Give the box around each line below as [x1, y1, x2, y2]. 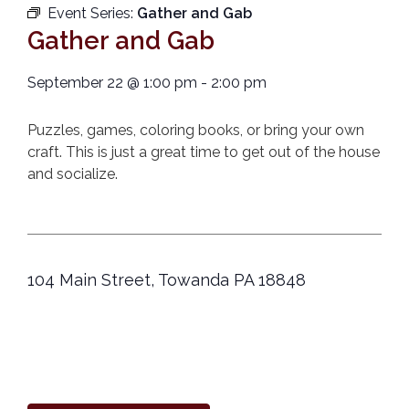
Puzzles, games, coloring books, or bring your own [27, 121, 364, 139]
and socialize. [27, 164, 118, 183]
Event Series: [47, 4, 137, 22]
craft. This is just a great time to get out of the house [27, 142, 380, 161]
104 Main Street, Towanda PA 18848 [27, 270, 306, 290]
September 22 [27, 73, 123, 91]
